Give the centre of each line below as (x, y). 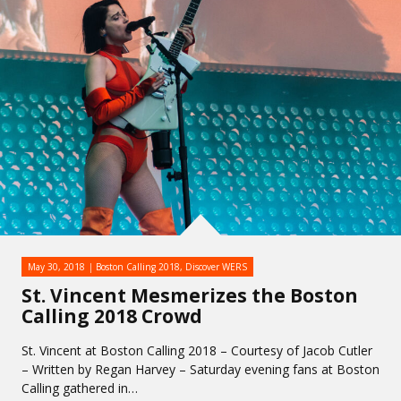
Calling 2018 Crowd (112, 316)
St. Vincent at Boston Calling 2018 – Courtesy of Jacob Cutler (197, 350)
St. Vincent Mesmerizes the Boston (190, 295)
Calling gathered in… (80, 388)
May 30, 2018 (56, 267)
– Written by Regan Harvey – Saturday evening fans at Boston (200, 369)
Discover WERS (216, 267)
